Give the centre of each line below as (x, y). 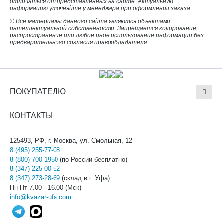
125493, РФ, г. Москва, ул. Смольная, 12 (71, 140)
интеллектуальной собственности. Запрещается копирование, (104, 28)
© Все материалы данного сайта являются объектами (90, 21)
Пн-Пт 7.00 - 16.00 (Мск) (46, 187)
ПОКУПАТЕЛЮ (38, 91)
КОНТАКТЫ (31, 115)
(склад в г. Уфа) (85, 178)
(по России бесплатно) (93, 159)
